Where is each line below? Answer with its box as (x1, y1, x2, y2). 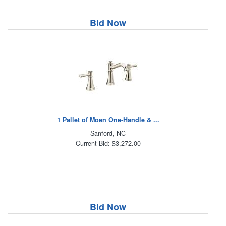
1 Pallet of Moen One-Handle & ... (56, 115, 159, 124)
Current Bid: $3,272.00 (75, 138, 141, 148)
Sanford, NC (90, 128, 126, 138)
